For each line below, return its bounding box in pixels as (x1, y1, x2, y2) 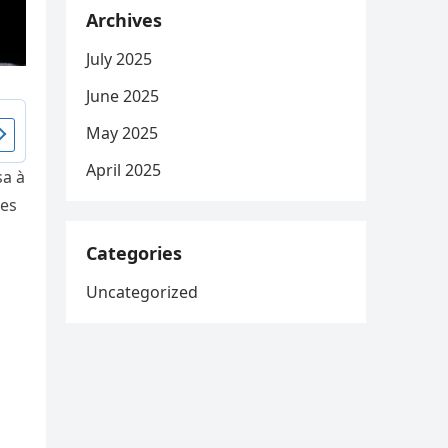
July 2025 (86, 48, 152, 70)
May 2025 (86, 122, 158, 144)
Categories (86, 241, 182, 265)
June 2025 (86, 85, 159, 107)
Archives (86, 8, 162, 32)
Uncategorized (86, 281, 198, 303)
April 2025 (86, 159, 161, 181)
